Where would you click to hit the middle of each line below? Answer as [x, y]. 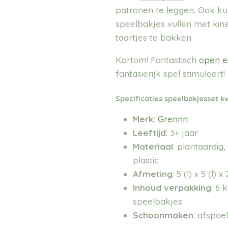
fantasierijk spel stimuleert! [170, 73]
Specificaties [140, 99]
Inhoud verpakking [172, 188]
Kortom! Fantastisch [158, 60]
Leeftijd [150, 133]
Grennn [173, 119]
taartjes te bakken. [154, 37]
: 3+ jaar [182, 133]
